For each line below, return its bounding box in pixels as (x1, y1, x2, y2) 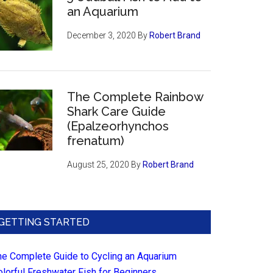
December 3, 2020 (67, 30, 136, 40)
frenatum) (67, 133, 124, 148)
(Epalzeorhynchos (67, 119, 169, 133)
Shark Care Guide (67, 104, 166, 119)
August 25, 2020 (67, 160, 129, 169)
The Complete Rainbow (67, 90, 203, 104)
